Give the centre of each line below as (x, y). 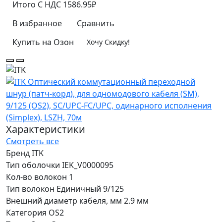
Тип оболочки (33, 165)
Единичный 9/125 (90, 189)
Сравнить (96, 23)
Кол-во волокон (36, 177)
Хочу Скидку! (108, 42)
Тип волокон (30, 189)
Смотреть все (32, 141)
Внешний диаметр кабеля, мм (64, 201)
